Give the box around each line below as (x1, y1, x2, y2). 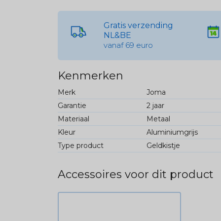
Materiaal (58, 114, 89, 123)
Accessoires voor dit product (58, 167, 214, 181)
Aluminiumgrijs (146, 127, 198, 137)
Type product (58, 141, 104, 150)
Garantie (58, 101, 86, 110)
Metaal (146, 114, 170, 123)
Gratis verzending (104, 20, 174, 30)
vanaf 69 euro (104, 40, 153, 50)
